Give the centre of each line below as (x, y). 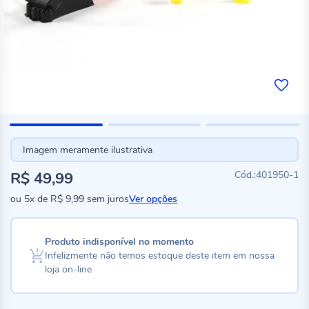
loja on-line (68, 269)
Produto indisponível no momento (119, 241)
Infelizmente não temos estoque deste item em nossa (159, 255)
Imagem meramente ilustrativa (87, 150)
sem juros (107, 199)
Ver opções (153, 199)
